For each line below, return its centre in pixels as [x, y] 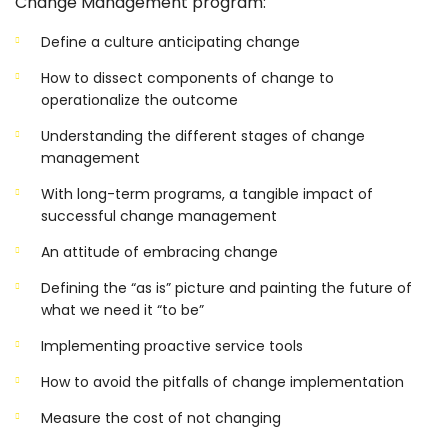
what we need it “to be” [122, 309]
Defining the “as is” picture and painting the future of [226, 287]
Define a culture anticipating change [170, 41]
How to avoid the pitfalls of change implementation [222, 381]
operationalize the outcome [139, 99]
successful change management [159, 215]
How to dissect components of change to [187, 77]
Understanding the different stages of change [203, 135]
